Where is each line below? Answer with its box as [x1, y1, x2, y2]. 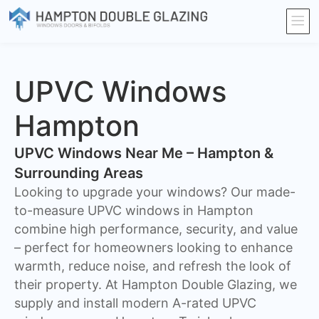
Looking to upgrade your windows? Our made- [14, 184, 296, 200]
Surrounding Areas [14, 164, 143, 182]
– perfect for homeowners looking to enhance [14, 240, 293, 256]
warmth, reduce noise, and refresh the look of [14, 258, 291, 274]
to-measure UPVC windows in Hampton [14, 203, 253, 219]
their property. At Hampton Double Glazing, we [14, 277, 297, 293]
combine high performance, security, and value [14, 221, 298, 237]
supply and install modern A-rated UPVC [14, 296, 256, 311]
